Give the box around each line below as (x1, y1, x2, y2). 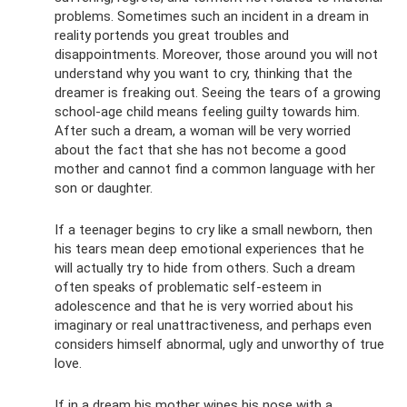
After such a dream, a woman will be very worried (55, 123, 351, 139)
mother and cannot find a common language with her (55, 161, 375, 177)
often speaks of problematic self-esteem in (55, 279, 322, 295)
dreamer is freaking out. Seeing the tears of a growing (55, 84, 381, 101)
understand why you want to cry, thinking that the (55, 65, 352, 82)
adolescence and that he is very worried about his (55, 298, 353, 314)
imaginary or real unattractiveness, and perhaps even (55, 317, 372, 333)
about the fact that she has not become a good (55, 142, 346, 158)
